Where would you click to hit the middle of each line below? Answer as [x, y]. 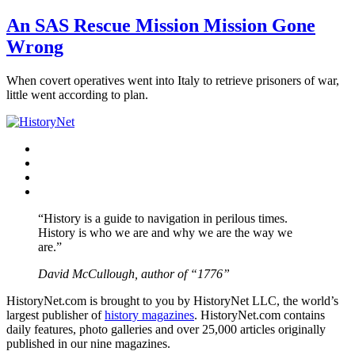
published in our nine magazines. [88, 343]
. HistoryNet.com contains [260, 315]
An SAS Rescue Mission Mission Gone [161, 25]
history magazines [149, 315]
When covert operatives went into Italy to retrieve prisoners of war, [173, 80]
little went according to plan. [77, 94]
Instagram [62, 176]
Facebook [62, 147]
